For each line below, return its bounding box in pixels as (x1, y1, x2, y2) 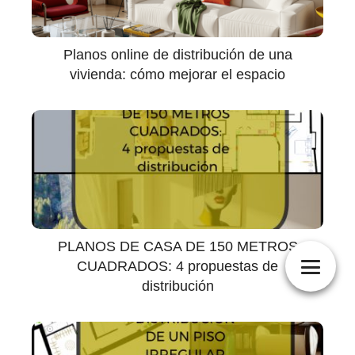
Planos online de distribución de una (63, 47, 292, 63)
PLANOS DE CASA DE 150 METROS (57, 239, 298, 255)
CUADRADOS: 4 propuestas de (77, 258, 278, 275)
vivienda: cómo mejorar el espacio (70, 67, 285, 83)
